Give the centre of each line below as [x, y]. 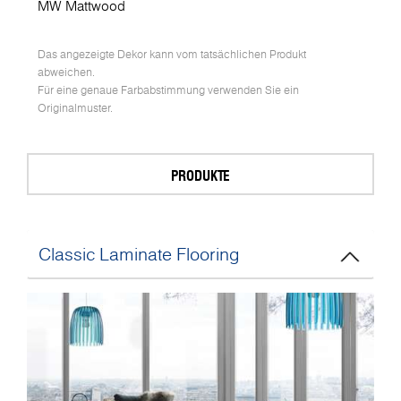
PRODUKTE [200, 175]
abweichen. [66, 73]
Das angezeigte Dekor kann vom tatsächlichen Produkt [172, 55]
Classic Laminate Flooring [139, 254]
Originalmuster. [75, 108]
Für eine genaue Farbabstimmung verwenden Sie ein [168, 90]
